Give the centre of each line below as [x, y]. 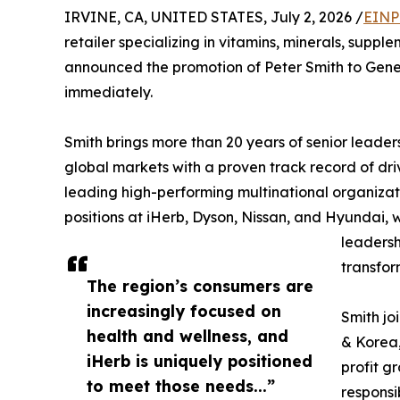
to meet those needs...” [181, 385]
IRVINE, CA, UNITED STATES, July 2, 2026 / [214, 17]
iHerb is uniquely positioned [200, 360]
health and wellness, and [187, 335]
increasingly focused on [184, 310]
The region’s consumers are [200, 285]
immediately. [108, 92]
